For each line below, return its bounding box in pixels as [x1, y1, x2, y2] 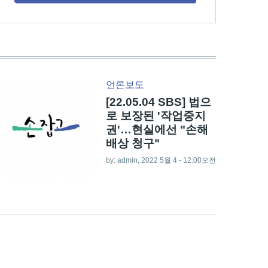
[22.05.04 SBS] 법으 [105, 95, 211, 108]
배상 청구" [105, 136, 160, 150]
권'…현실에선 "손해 [105, 123, 208, 136]
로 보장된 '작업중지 [105, 109, 206, 122]
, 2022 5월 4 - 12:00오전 [137, 156, 216, 165]
